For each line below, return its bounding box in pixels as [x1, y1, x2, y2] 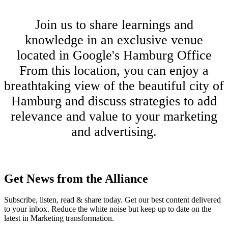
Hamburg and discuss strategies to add [11, 94, 217, 109]
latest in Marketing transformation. [4, 214, 114, 223]
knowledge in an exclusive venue [25, 33, 203, 48]
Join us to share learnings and [35, 17, 193, 33]
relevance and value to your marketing [11, 109, 217, 124]
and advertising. [71, 124, 157, 139]
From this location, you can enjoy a [19, 63, 209, 78]
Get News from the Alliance [4, 172, 148, 185]
